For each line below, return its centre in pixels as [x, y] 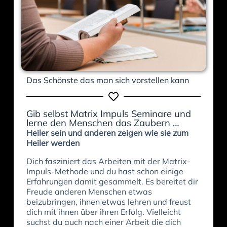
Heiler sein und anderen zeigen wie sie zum [107, 133]
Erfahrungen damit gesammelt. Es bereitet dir [112, 181]
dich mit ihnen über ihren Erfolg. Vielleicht [103, 212]
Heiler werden [53, 143]
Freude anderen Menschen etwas [89, 191]
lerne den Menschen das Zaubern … [103, 123]
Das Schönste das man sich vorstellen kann [107, 80]
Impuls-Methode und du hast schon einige [105, 171]
